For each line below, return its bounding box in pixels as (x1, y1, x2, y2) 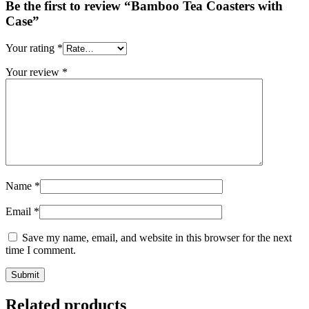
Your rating (6, 41, 57, 54)
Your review (6, 66, 62, 78)
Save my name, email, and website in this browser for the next (22, 231, 292, 243)
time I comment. (6, 243, 76, 256)
